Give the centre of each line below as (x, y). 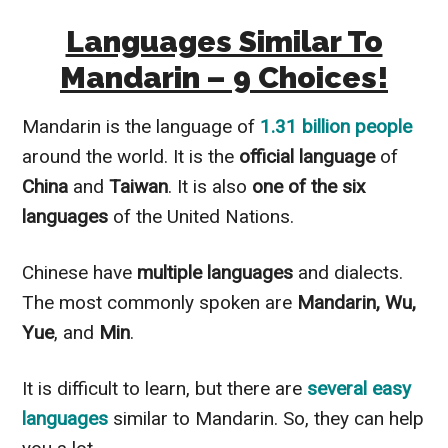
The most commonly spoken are (157, 302)
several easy (359, 388)
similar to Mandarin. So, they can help (266, 418)
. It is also (210, 186)
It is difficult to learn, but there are (165, 388)
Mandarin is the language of (141, 126)
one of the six (309, 186)
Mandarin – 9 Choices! (224, 77)
